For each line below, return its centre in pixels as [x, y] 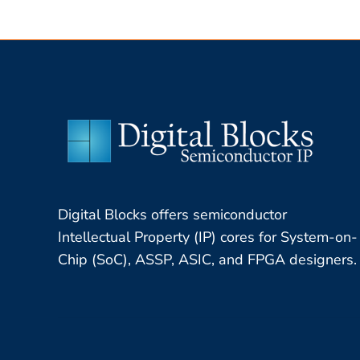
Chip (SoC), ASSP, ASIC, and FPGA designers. [207, 260]
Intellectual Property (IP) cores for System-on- [208, 237]
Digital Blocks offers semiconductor [172, 215]
